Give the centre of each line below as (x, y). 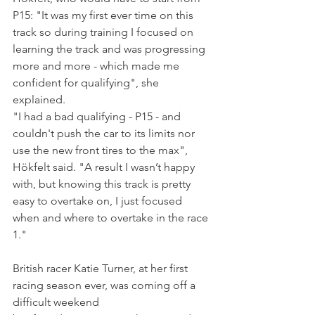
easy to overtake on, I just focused (99, 201)
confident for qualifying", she (87, 83)
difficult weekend (57, 302)
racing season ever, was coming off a (105, 285)
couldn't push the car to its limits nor (105, 134)
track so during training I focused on (104, 32)
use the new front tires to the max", (102, 150)
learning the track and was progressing (110, 49)
